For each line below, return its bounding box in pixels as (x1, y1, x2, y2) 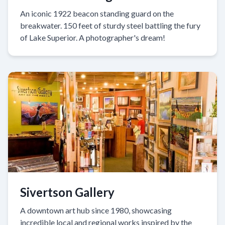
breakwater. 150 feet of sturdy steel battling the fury (20, 20, 200, 30)
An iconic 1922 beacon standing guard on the (20, 8, 174, 18)
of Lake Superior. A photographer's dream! (20, 32, 165, 42)
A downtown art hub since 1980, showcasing (20, 205, 172, 215)
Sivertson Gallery (20, 184, 115, 199)
